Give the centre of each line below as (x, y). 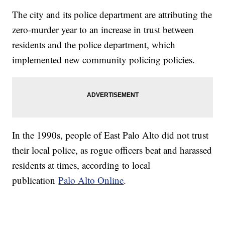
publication (35, 180)
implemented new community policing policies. (104, 60)
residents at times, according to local (81, 165)
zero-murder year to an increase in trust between (103, 30)
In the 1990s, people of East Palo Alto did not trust (110, 135)
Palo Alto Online (91, 180)
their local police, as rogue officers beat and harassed (112, 150)
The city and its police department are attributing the (112, 15)
